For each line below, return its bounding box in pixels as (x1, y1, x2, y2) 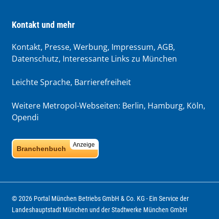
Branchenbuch (17, 145, 66, 153)
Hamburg (148, 100, 183, 111)
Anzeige (73, 141, 95, 149)
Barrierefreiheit (74, 77, 131, 88)
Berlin (122, 100, 144, 111)
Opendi (12, 112, 39, 123)
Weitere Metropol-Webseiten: (12, 100, 122, 111)
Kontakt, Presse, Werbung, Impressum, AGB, (12, 42, 175, 53)
